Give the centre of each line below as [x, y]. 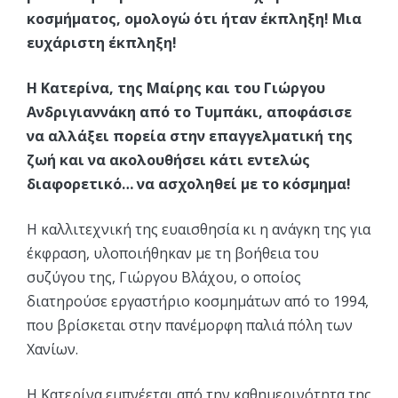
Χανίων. [52, 349]
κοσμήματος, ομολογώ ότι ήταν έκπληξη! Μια [194, 19]
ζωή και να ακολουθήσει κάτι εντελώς [168, 160]
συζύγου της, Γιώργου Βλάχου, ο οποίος [164, 277]
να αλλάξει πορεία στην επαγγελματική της [190, 136]
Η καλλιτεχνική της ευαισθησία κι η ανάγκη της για [199, 229]
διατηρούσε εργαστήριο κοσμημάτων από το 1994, [198, 301]
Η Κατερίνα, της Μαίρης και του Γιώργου [176, 88]
